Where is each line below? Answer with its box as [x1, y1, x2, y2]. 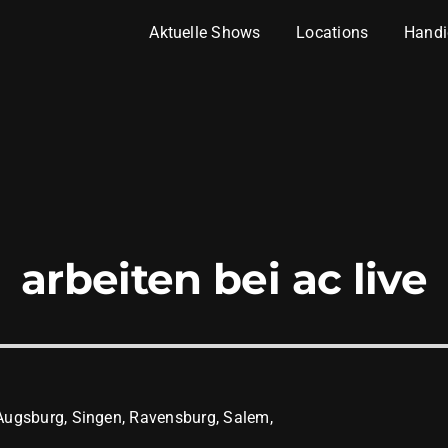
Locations [296, 22, 369, 42]
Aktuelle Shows [149, 22, 261, 42]
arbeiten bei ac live [20, 252, 428, 305]
